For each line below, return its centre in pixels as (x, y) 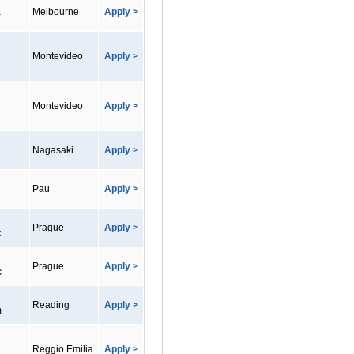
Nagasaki (53, 150)
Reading (51, 305)
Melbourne (56, 12)
